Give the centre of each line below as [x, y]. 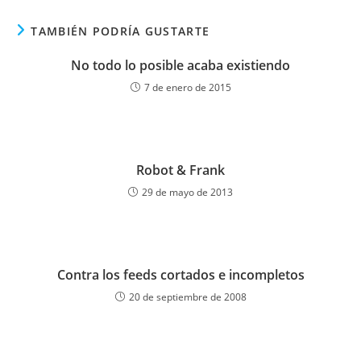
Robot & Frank [180, 170]
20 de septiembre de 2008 [187, 297]
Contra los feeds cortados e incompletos [180, 275]
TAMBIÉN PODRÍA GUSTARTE [120, 31]
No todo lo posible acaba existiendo [180, 65]
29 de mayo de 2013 [187, 192]
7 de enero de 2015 [187, 87]
